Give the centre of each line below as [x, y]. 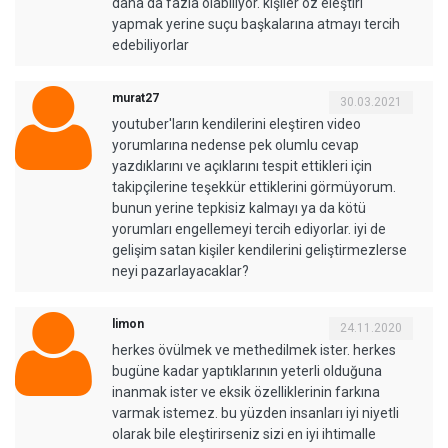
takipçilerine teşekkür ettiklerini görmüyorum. [254, 186]
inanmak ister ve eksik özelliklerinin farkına [246, 391]
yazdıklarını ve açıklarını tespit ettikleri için [242, 165]
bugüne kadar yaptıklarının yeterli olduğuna [247, 370]
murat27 [135, 97]
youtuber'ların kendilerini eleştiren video [236, 123]
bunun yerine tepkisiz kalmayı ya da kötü [239, 207]
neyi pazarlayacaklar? [180, 270]
